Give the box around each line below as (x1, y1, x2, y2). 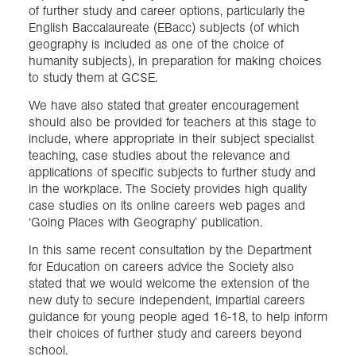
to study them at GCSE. (29, 69, 157, 85)
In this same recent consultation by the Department (29, 242, 311, 258)
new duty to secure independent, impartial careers (29, 292, 305, 308)
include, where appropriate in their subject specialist (29, 130, 314, 146)
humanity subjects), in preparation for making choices (29, 52, 322, 68)
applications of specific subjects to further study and (29, 164, 315, 180)
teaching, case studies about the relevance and (29, 147, 290, 163)
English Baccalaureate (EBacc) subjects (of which (29, 19, 300, 35)
